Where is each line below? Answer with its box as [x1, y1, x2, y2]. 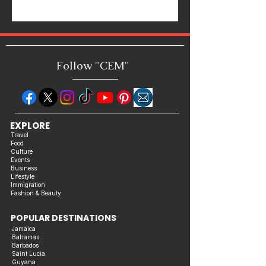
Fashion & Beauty [11, 189, 61, 197]
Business [11, 164, 37, 172]
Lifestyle [11, 173, 34, 180]
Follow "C [56, 58, 107, 73]
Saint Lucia [12, 250, 45, 257]
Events [11, 156, 30, 163]
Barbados [12, 242, 39, 249]
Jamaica [12, 225, 36, 232]
